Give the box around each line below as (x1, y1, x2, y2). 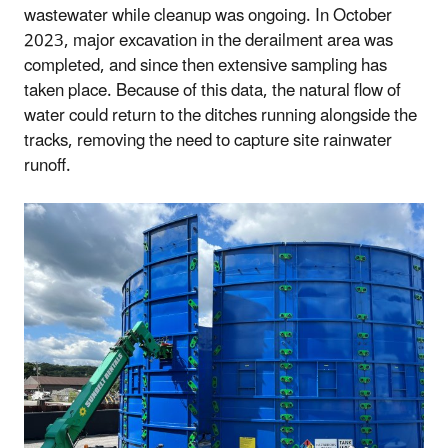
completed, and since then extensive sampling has (24, 48, 387, 85)
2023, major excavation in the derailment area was (24, 23, 393, 60)
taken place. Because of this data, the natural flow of (24, 73, 401, 110)
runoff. (24, 148, 75, 185)
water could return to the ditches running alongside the (24, 98, 417, 135)
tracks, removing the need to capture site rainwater (24, 123, 392, 160)
